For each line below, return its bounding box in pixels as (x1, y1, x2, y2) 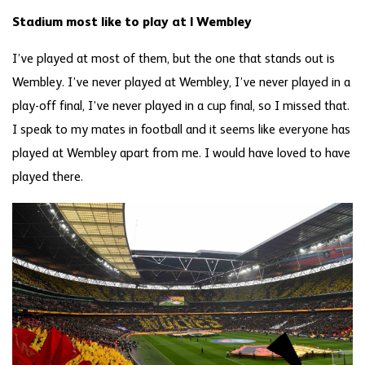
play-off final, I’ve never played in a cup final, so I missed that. (12, 99, 350, 113)
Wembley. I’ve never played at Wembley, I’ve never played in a (12, 76, 350, 90)
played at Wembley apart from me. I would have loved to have (12, 147, 350, 161)
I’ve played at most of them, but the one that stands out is (12, 52, 335, 66)
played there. (12, 170, 83, 184)
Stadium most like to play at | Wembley (12, 15, 252, 29)
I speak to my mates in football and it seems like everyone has (12, 123, 350, 137)
